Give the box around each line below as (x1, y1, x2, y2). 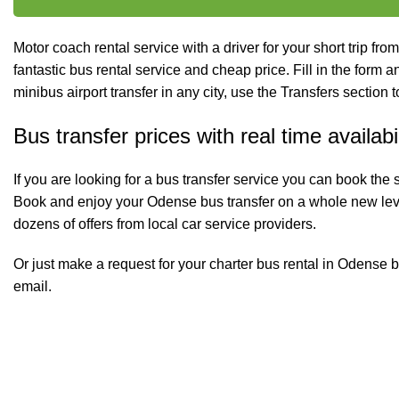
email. (13, 279, 52, 295)
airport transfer (67, 85, 158, 101)
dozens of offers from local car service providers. (13, 216, 316, 232)
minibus (13, 85, 67, 101)
